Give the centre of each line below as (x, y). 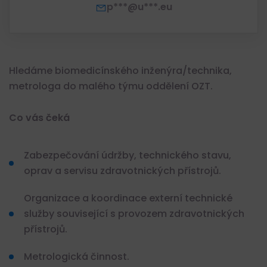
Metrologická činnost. (77, 257)
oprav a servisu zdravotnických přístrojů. (122, 171)
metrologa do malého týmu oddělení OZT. (111, 86)
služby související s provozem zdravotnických (134, 214)
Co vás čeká (39, 118)
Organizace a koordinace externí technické (128, 198)
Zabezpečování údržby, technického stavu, (128, 156)
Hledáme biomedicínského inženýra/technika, (120, 71)
